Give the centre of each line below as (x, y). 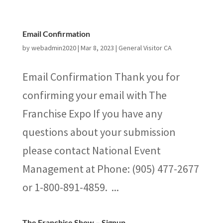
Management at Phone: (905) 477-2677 (111, 169)
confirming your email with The (94, 95)
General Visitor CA (145, 48)
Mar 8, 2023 (97, 48)
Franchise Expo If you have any (92, 113)
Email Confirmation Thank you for (101, 77)
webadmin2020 (54, 48)
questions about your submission (99, 132)
